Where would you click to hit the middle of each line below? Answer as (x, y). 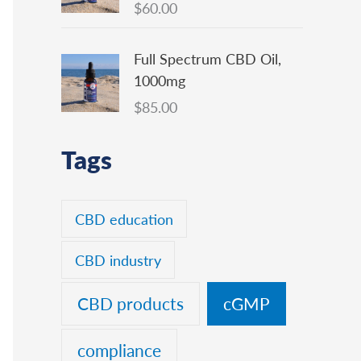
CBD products (130, 304)
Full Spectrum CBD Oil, (207, 59)
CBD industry (118, 259)
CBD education (124, 218)
